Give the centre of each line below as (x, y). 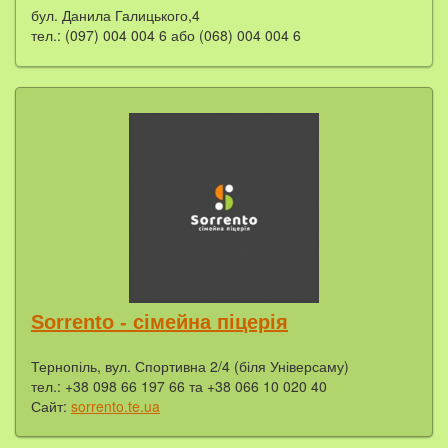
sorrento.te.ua (115, 405)
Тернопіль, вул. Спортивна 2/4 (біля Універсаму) (190, 365)
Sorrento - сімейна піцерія (159, 321)
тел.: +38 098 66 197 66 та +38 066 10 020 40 (179, 385)
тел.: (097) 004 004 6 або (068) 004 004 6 (166, 35)
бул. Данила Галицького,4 (115, 15)
